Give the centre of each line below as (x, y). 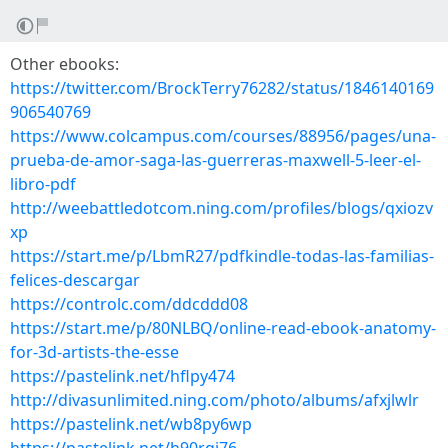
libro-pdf (43, 184)
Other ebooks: (64, 64)
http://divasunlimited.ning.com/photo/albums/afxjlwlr (214, 400)
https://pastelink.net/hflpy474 (122, 376)
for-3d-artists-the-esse (94, 352)
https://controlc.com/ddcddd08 (129, 304)
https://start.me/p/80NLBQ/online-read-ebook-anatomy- (223, 328)
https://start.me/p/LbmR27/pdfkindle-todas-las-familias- (222, 256)
